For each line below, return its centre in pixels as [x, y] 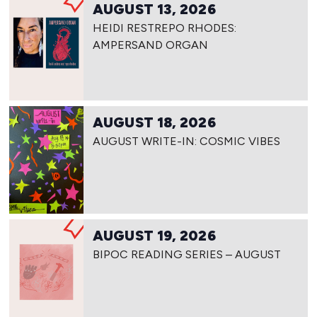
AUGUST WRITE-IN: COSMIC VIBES [187, 142]
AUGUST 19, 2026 [154, 236]
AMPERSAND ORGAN [151, 45]
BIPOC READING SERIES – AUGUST [187, 255]
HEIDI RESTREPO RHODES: [165, 28]
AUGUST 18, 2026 [154, 123]
